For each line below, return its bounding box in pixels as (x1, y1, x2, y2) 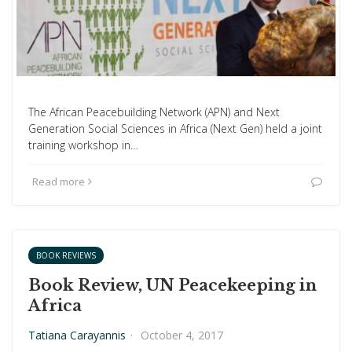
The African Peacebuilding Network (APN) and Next (28, 104, 280, 119)
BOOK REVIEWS (36, 250, 96, 261)
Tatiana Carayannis (28, 328, 126, 343)
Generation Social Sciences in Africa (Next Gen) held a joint (28, 121, 322, 136)
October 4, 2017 (141, 328, 223, 343)
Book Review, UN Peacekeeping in (28, 276, 317, 295)
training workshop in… (28, 137, 138, 152)
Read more (32, 174, 85, 189)
